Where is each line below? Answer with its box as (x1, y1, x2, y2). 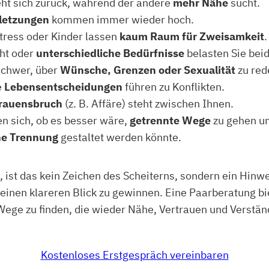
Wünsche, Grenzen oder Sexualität (60, 63, 238, 77)
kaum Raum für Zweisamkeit (119, 29, 264, 44)
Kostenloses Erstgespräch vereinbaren (40, 248, 229, 262)
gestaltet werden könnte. (58, 130, 181, 145)
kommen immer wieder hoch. (49, 13, 194, 27)
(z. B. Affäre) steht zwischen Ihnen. (62, 97, 234, 111)
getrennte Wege (130, 113, 211, 128)
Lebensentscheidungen (4, 80, 125, 94)
